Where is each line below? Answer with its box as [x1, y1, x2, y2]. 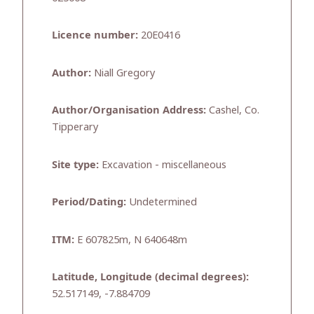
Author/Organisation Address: [52, 102, 206, 117]
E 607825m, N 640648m [74, 231, 187, 246]
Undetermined [126, 194, 197, 209]
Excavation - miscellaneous [99, 156, 226, 171]
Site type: [52, 156, 99, 171]
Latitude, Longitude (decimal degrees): [52, 269, 249, 284]
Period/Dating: [52, 194, 126, 209]
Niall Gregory [91, 64, 155, 79]
